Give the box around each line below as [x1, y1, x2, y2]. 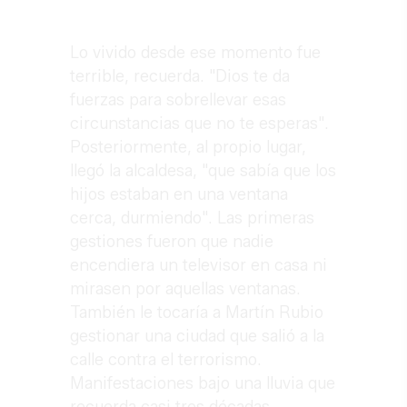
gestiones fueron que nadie [70, 232, 274, 253]
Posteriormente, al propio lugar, [70, 137, 307, 158]
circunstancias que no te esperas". [70, 114, 330, 134]
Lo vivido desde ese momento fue [70, 43, 322, 64]
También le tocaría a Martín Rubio [70, 303, 324, 323]
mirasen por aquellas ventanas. [70, 279, 302, 300]
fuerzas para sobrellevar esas [70, 90, 287, 111]
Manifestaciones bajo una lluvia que [70, 373, 336, 394]
